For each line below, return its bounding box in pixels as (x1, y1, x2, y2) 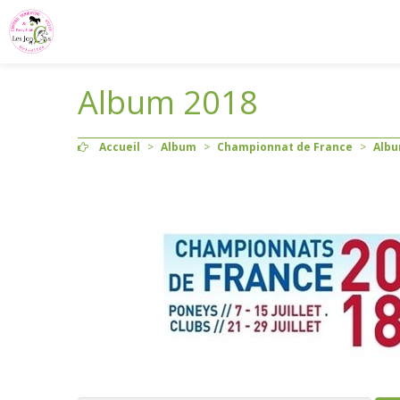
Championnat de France (217, 139, 353, 154)
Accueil (99, 139, 140, 154)
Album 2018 (78, 80, 258, 124)
